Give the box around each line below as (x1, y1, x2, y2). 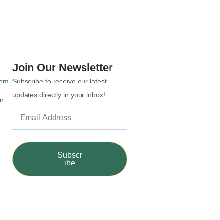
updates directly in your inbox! (12, 90, 105, 99)
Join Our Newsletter (12, 61, 113, 74)
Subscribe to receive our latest (12, 77, 107, 85)
